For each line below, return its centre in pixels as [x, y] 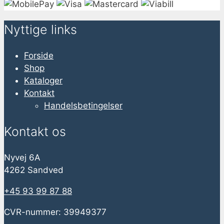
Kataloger [43, 81]
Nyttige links [40, 30]
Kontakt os [35, 131]
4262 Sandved [34, 170]
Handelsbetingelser [83, 106]
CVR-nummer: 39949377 [55, 212]
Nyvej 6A [22, 157]
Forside [39, 56]
